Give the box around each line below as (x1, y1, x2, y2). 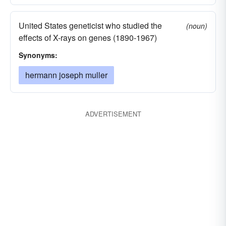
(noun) (186, 21, 207, 31)
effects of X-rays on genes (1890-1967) (19, 32, 157, 43)
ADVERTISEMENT (85, 109, 141, 119)
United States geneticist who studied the (19, 20, 162, 31)
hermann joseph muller (25, 69, 107, 81)
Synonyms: (19, 50, 58, 60)
